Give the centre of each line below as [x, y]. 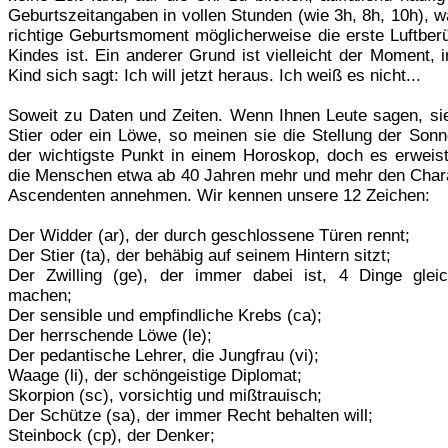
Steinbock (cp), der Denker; [111, 435]
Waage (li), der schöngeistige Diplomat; [155, 375]
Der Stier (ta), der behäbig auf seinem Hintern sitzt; [199, 255]
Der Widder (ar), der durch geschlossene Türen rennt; [209, 235]
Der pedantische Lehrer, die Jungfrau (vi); [163, 355]
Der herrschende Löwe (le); [110, 335]
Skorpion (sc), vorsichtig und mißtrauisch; [165, 395]
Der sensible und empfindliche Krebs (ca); [165, 315]
